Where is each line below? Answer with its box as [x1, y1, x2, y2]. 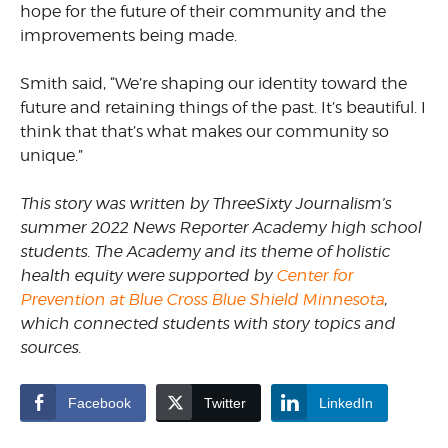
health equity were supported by [20, 265, 276, 285]
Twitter [204, 394, 246, 411]
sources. [20, 337, 81, 357]
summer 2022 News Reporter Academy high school [20, 217, 421, 237]
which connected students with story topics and [20, 313, 395, 333]
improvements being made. [20, 25, 237, 45]
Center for [276, 265, 353, 285]
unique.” [20, 145, 83, 165]
